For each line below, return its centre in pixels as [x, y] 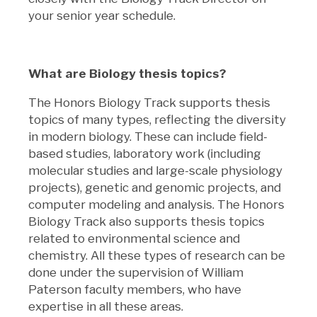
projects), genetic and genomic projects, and [155, 187]
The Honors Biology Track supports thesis [149, 102]
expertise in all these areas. [107, 306]
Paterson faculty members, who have [135, 289]
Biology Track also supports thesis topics [146, 221]
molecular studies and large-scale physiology [155, 170]
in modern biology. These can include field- [148, 136]
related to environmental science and [134, 238]
